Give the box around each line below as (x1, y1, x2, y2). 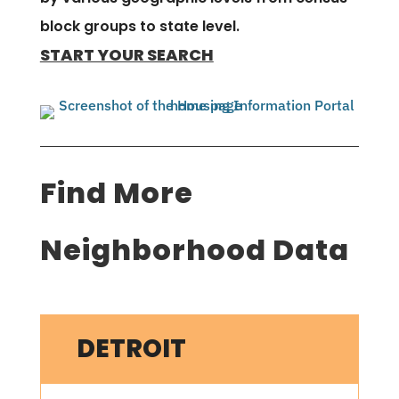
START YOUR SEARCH (39, 43, 214, 66)
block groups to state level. (39, 15, 240, 37)
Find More (39, 172, 193, 213)
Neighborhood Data (39, 229, 349, 270)
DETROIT (76, 330, 186, 366)
